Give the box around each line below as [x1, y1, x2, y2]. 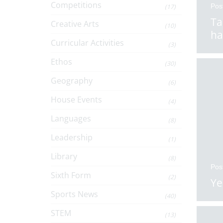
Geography [51, 75, 93, 86]
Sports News [51, 189, 98, 200]
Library [51, 151, 77, 162]
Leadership [51, 132, 93, 143]
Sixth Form [51, 170, 91, 181]
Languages [51, 113, 91, 124]
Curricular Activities [51, 37, 124, 48]
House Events [51, 94, 102, 105]
